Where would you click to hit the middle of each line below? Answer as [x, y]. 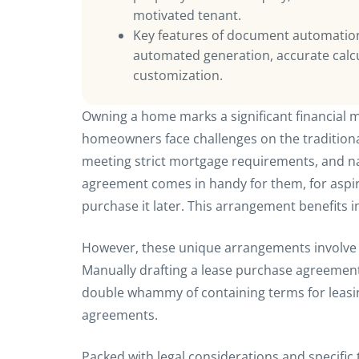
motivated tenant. [187, 16]
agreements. [121, 315]
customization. [178, 76]
